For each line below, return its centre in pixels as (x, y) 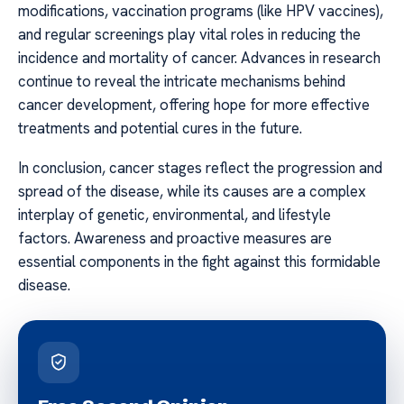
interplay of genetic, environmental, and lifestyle (174, 215)
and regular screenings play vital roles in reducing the (189, 34)
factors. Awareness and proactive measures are (175, 239)
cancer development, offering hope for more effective (194, 104)
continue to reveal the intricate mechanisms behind (182, 81)
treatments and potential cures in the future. (160, 128)
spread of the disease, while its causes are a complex (192, 192)
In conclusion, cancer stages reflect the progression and (200, 168)
